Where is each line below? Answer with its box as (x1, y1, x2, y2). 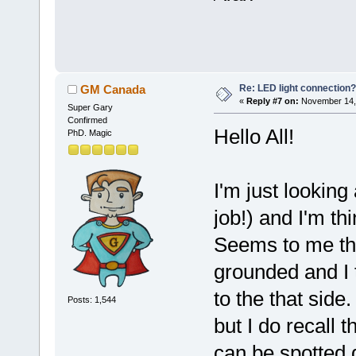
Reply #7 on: (246, 95, 299, 106)
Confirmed (67, 115, 107, 126)
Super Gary (67, 103, 113, 113)
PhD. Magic (67, 128, 112, 138)
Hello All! (213, 125, 294, 149)
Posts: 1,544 (67, 295, 116, 305)
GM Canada (80, 83, 146, 97)
